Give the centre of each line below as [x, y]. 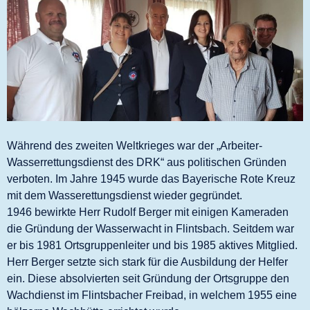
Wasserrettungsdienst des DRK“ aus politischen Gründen [147, 162]
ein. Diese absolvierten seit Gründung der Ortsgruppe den [148, 278]
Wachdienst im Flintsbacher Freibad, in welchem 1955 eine [152, 295]
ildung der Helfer [247, 262]
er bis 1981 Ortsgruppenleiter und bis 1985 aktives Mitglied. [152, 245]
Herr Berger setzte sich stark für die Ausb [107, 262]
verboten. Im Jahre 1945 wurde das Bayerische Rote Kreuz [151, 179]
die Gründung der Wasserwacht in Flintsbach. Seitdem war [151, 228]
